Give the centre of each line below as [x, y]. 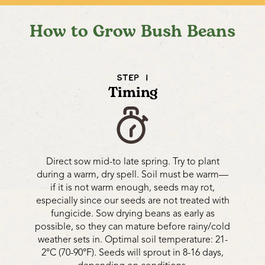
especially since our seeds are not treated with [132, 201]
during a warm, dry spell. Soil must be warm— [132, 175]
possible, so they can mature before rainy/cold [132, 227]
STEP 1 [132, 79]
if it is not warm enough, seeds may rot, [132, 188]
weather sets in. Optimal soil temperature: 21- [132, 240]
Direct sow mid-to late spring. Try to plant [132, 162]
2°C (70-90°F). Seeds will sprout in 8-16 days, [132, 253]
